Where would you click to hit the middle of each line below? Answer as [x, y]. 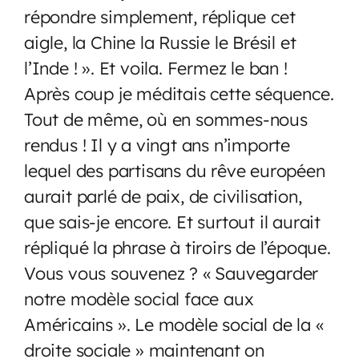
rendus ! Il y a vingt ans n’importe [157, 144]
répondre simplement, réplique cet [160, 16]
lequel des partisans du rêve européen [175, 170]
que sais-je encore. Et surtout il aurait [172, 221]
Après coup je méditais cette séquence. [179, 93]
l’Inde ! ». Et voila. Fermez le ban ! [156, 67]
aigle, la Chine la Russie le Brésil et [160, 42]
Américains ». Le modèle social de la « [174, 324]
